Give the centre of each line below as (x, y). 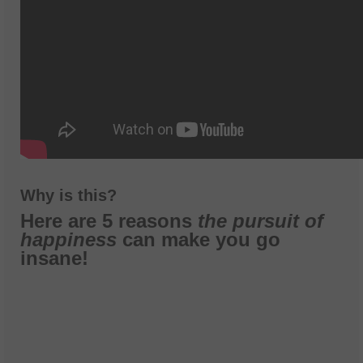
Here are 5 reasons (109, 221)
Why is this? (68, 196)
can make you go (201, 240)
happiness (71, 240)
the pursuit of (261, 221)
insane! (54, 258)
